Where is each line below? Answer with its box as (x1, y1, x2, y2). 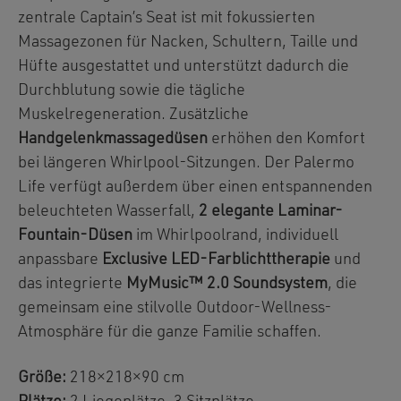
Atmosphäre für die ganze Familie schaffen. (18, 324, 321, 340)
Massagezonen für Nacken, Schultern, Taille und (18, 34, 358, 50)
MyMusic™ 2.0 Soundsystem (126, 276, 328, 292)
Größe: (18, 370, 66, 386)
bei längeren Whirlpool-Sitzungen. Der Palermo (18, 155, 354, 171)
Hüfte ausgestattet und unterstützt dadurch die (18, 58, 349, 74)
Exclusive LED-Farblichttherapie (102, 252, 330, 268)
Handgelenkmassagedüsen (18, 131, 208, 147)
